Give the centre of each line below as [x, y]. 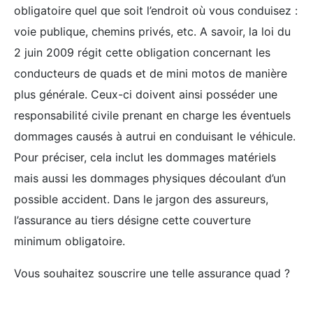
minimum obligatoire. [70, 241]
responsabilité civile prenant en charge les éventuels [152, 115]
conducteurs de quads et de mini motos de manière [151, 73]
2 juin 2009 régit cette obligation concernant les [142, 52]
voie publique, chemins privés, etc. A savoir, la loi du [152, 31]
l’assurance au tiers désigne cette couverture [132, 220]
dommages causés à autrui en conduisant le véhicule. [155, 136]
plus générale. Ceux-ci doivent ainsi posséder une [146, 94]
